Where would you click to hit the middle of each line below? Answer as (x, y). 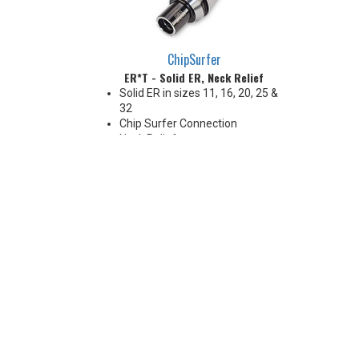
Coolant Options (160, 154)
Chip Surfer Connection (178, 124)
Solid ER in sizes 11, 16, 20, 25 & (199, 93)
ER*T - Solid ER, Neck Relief (194, 78)
